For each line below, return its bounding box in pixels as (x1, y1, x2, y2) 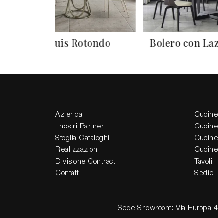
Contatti (55, 170, 81, 177)
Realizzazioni (55, 146, 99, 153)
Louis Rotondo (43, 36, 111, 49)
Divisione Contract (55, 158, 115, 165)
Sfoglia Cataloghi (55, 135, 109, 142)
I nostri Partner (55, 123, 104, 130)
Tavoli (194, 158, 212, 165)
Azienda (55, 111, 83, 118)
